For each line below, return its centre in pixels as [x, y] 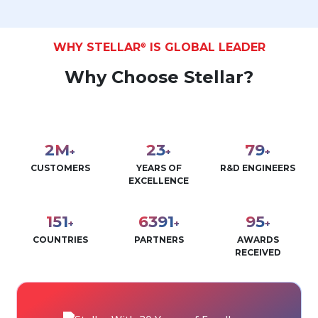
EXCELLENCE [159, 180]
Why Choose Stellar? [159, 77]
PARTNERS [159, 239]
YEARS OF [159, 168]
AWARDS [258, 239]
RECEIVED [258, 252]
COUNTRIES [60, 239]
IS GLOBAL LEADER [205, 47]
